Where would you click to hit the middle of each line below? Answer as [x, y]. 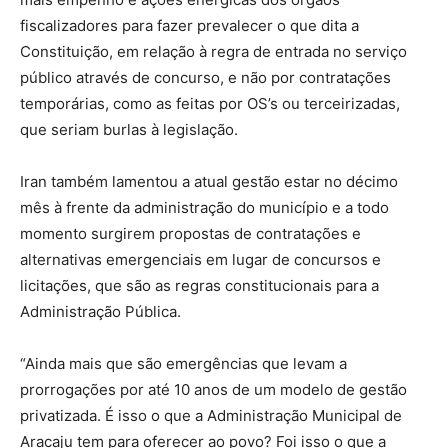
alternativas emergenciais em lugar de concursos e [200, 259]
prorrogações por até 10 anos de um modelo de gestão [213, 389]
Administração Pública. [100, 311]
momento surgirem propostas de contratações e [190, 233]
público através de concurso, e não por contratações [205, 77]
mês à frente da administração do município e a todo [204, 207]
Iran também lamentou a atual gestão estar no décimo [209, 181]
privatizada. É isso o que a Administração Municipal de [211, 415]
